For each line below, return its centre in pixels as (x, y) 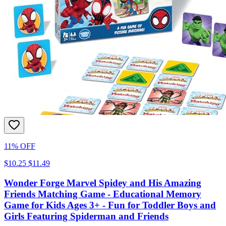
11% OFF (20, 146)
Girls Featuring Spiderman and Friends (86, 216)
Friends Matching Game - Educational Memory (103, 194)
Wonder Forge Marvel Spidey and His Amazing (103, 183)
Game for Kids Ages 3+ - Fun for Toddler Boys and (110, 205)
